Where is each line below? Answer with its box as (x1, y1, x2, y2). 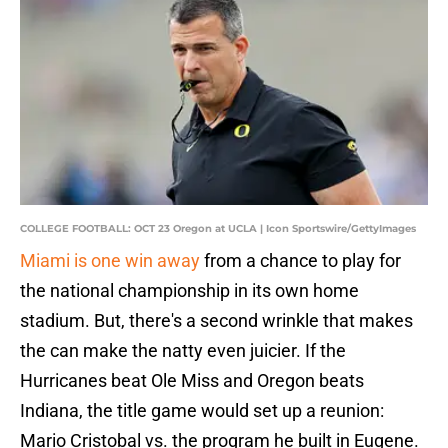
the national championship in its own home (20, 280, 359, 302)
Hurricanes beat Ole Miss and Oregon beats (20, 370, 364, 392)
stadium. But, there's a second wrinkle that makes (20, 310, 413, 332)
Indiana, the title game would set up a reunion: (20, 400, 384, 422)
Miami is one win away (20, 250, 200, 272)
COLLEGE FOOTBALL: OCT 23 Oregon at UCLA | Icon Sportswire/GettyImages (20, 222, 416, 236)
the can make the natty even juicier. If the (20, 340, 346, 362)
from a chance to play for (200, 250, 401, 272)
